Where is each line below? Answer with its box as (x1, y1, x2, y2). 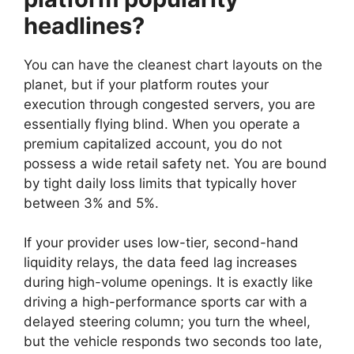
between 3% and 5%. (24, 194, 159, 211)
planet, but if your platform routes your (24, 76, 269, 92)
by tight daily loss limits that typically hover (24, 175, 296, 191)
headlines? (24, 11, 145, 40)
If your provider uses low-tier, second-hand (24, 235, 299, 250)
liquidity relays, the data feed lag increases (24, 254, 297, 270)
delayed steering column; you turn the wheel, (24, 314, 311, 330)
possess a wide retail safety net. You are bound (24, 155, 327, 171)
